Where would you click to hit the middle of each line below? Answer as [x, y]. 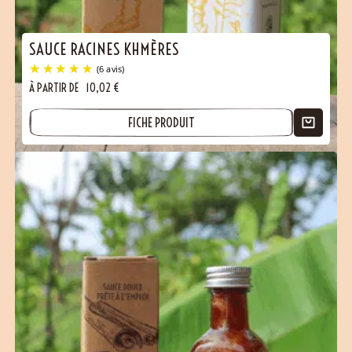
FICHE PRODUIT [162, 122]
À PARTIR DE [56, 87]
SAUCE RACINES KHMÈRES [104, 49]
